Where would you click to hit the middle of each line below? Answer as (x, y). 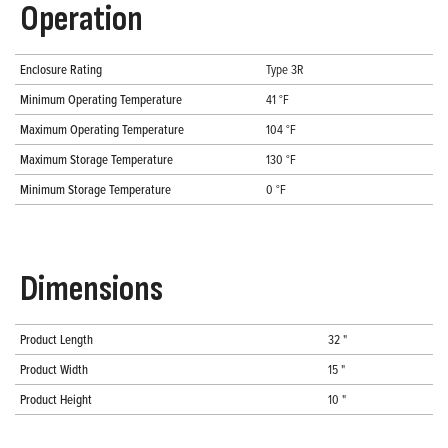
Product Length (56, 339)
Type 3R (285, 69)
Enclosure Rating (61, 69)
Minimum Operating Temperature (101, 99)
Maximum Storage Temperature (96, 159)
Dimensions (91, 290)
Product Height (56, 399)
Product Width (54, 369)
